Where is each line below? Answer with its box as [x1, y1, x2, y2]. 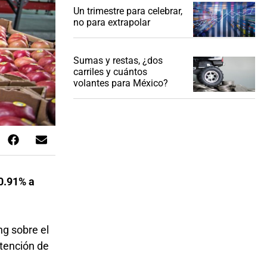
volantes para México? [73, 77, 168, 89]
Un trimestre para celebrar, [73, 5, 182, 17]
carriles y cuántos [73, 66, 147, 78]
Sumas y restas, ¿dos [73, 55, 163, 67]
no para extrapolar [73, 17, 150, 29]
